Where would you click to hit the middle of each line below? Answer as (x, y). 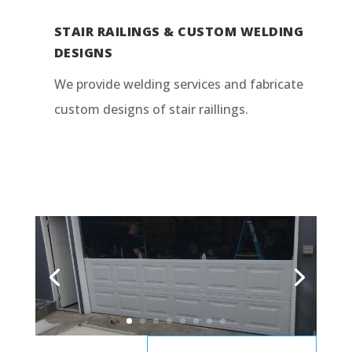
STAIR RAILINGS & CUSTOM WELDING (179, 32)
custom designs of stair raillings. (151, 110)
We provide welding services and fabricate (178, 84)
